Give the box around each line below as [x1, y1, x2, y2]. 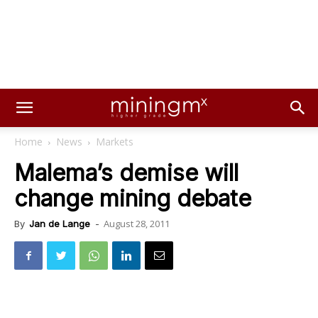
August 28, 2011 [104, 217, 170, 230]
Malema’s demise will [14, 159, 238, 187]
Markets [96, 135, 133, 148]
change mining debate [14, 185, 251, 212]
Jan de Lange [29, 218, 90, 229]
